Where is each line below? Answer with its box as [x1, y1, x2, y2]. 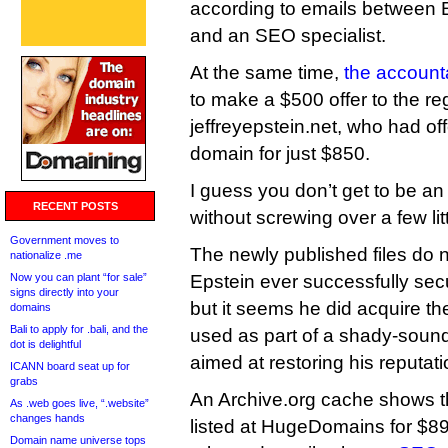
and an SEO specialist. [190, 25, 386, 46]
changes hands [10, 412, 85, 424]
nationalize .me [10, 249, 82, 261]
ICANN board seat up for [10, 360, 130, 372]
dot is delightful [10, 338, 81, 350]
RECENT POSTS [33, 200, 118, 212]
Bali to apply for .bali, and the [10, 323, 148, 335]
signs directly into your [10, 286, 119, 298]
